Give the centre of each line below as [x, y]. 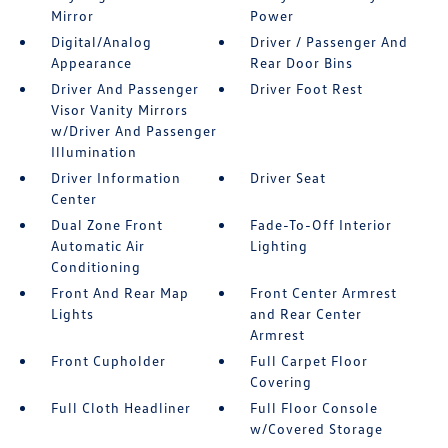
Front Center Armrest [324, 292]
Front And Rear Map [119, 292]
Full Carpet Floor [309, 360]
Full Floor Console [314, 407]
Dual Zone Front [106, 224]
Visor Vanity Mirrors [119, 109]
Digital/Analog [101, 41]
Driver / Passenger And [329, 41]
